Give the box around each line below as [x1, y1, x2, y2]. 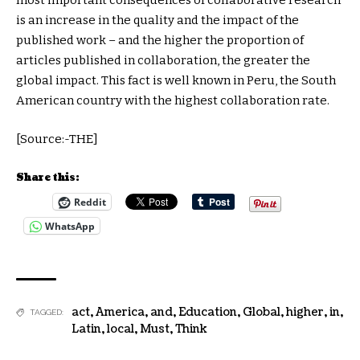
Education [178, 305, 237, 321]
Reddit [74, 194, 106, 209]
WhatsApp [45, 219, 95, 233]
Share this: [16, 171, 80, 186]
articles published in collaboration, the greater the [16, 53, 310, 68]
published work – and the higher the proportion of [16, 33, 304, 48]
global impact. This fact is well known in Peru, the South [16, 73, 336, 88]
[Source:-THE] [16, 131, 98, 146]
